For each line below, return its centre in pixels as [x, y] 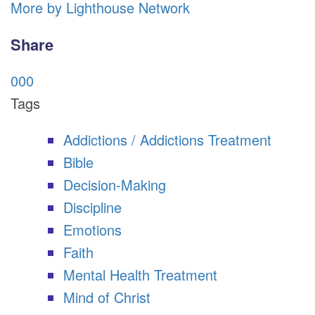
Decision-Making [115, 185]
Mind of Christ [107, 297]
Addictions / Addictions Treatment [167, 140]
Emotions [92, 230]
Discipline [92, 207]
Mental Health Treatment [140, 275]
